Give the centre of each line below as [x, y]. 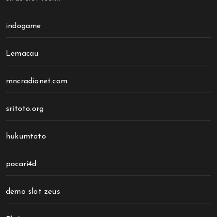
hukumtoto [26, 137]
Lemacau [22, 54]
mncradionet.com [37, 81]
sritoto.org [25, 109]
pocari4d [21, 164]
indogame [23, 26]
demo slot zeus [33, 192]
